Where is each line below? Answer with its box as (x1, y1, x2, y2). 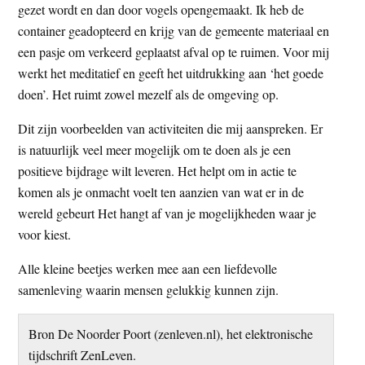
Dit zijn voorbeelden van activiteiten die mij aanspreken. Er (18, 119, 323, 137)
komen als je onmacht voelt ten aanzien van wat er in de (18, 182, 305, 200)
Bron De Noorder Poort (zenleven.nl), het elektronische (28, 324, 313, 342)
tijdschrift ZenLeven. (28, 345, 136, 363)
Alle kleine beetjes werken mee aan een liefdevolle (18, 259, 278, 277)
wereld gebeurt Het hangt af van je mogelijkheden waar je (18, 204, 317, 222)
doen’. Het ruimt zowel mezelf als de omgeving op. (18, 85, 279, 103)
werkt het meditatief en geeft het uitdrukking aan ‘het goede (18, 64, 324, 81)
